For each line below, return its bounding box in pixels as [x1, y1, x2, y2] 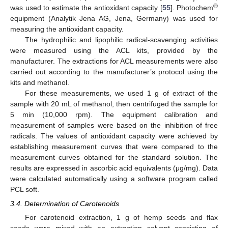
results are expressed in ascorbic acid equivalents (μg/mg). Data [10, 164, 218, 173]
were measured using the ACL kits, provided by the [10, 46, 218, 55]
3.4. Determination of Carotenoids [10, 199, 119, 208]
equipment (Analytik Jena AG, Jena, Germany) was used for [10, 14, 218, 23]
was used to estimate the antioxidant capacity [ [10, 4, 162, 12]
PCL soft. [10, 185, 39, 194]
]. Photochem [170, 4, 213, 12]
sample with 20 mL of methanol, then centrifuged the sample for [10, 100, 218, 108]
